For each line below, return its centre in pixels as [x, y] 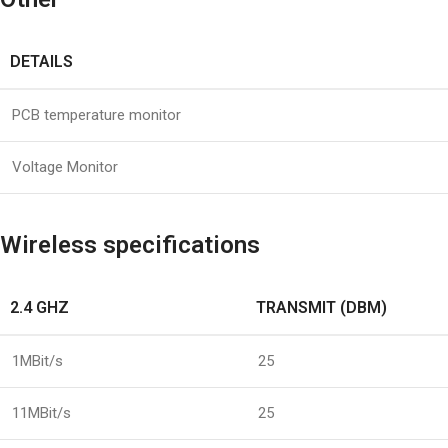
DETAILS [41, 62]
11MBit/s [41, 413]
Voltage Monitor [65, 167]
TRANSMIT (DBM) [321, 308]
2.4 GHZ [39, 308]
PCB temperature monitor [96, 115]
